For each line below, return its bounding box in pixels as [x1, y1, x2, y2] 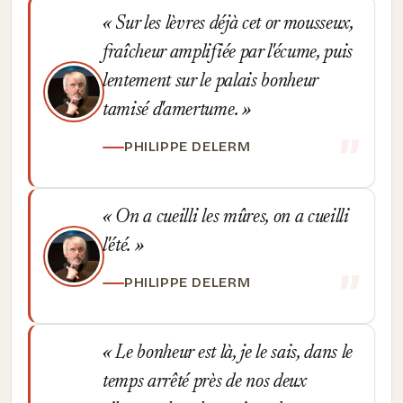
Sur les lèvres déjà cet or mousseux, [111, 14, 354, 34]
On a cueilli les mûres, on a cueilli [111, 208, 349, 228]
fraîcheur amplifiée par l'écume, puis [103, 43, 354, 63]
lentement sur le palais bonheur [103, 72, 318, 92]
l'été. [103, 237, 135, 256]
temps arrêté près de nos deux [103, 372, 307, 392]
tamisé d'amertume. [103, 101, 242, 121]
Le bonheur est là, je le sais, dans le [111, 344, 354, 363]
